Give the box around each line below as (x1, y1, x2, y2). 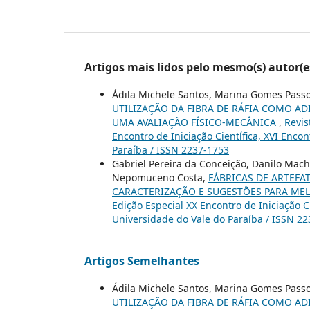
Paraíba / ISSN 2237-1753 (112, 143, 229, 156)
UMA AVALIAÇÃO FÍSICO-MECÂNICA (112, 115, 279, 129)
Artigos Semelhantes (84, 253, 199, 268)
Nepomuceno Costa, (112, 170, 208, 184)
